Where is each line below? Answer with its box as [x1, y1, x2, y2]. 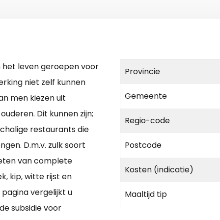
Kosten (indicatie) [125, 164, 193, 176]
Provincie [125, 66, 160, 78]
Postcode [125, 139, 162, 151]
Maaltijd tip [125, 189, 167, 200]
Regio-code [125, 115, 170, 127]
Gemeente [125, 90, 167, 102]
